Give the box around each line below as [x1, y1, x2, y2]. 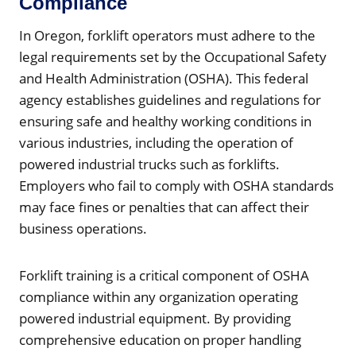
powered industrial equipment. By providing [19, 308, 291, 327]
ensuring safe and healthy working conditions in [19, 111, 311, 130]
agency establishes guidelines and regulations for [19, 90, 321, 109]
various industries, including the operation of [19, 133, 293, 152]
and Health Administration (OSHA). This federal [19, 68, 308, 87]
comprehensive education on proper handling [19, 330, 301, 349]
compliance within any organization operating [19, 287, 298, 306]
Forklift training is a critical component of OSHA [19, 265, 309, 284]
